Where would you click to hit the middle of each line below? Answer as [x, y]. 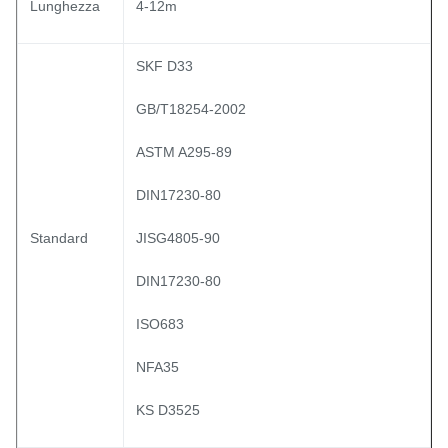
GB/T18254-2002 [191, 109]
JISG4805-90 [178, 238]
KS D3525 [168, 410]
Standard [59, 238]
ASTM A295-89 [184, 152]
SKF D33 [164, 66]
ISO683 [160, 324]
